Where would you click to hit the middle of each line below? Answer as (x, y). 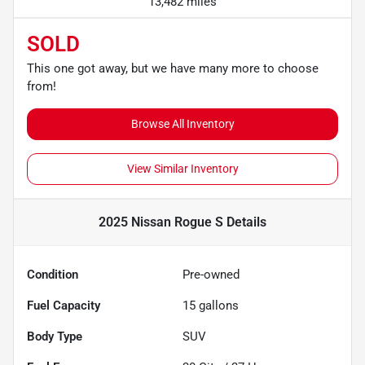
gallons (217, 305)
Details (245, 222)
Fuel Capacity (64, 305)
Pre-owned (211, 274)
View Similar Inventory (182, 168)
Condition (53, 274)
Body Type (55, 336)
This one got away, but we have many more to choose (173, 68)
